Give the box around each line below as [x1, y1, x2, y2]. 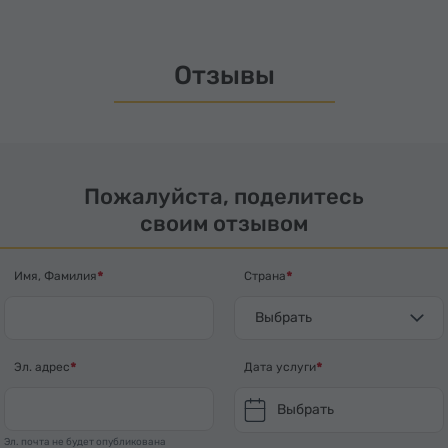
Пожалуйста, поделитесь [84, 183, 364, 210]
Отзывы [173, 60, 275, 91]
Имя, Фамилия [14, 269, 97, 283]
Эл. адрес [14, 360, 70, 374]
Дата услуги [244, 360, 316, 374]
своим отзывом [140, 210, 308, 237]
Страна [244, 269, 286, 283]
